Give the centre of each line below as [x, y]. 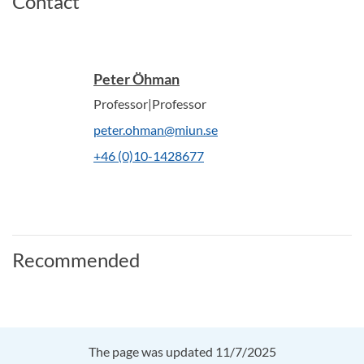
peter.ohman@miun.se [156, 130]
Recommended [76, 260]
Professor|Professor [150, 104]
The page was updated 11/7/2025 [182, 352]
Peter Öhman [136, 79]
